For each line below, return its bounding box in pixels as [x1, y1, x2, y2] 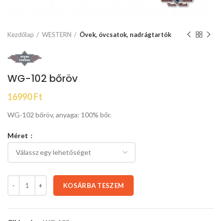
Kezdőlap [7, 31, 34, 39]
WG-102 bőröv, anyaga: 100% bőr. [7, 110, 111, 119]
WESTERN [42, 31, 72, 39]
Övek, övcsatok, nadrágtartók [79, 31, 171, 39]
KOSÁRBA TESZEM [63, 181, 124, 189]
